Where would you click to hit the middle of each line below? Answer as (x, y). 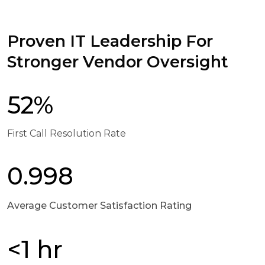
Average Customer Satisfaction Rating (99, 205)
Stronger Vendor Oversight (118, 62)
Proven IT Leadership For (110, 41)
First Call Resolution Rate (67, 133)
